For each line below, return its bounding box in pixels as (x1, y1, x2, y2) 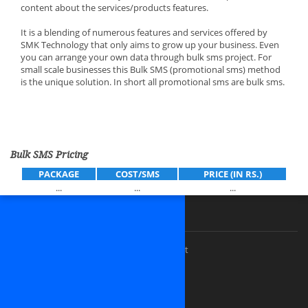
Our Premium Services (10, 211, 102, 221)
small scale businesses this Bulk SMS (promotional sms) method (21, 63, 280, 76)
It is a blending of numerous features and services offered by (21, 26, 267, 38)
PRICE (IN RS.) (203, 168, 262, 180)
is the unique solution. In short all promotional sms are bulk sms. (21, 76, 285, 88)
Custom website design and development (19, 243, 188, 256)
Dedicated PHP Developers (19, 289, 128, 301)
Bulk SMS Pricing (10, 149, 88, 161)
